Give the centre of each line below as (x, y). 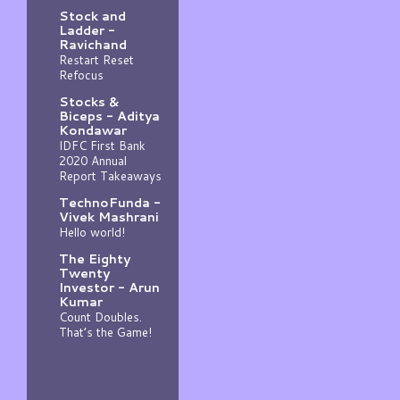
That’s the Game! (105, 331)
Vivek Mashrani (109, 217)
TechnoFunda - (110, 202)
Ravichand (93, 44)
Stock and (92, 16)
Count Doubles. (100, 316)
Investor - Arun (109, 287)
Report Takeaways (110, 175)
